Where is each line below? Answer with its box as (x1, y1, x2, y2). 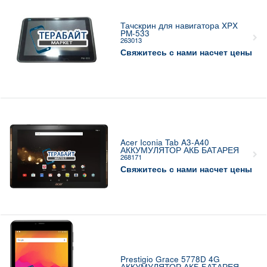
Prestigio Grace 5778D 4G (120, 253, 220, 265)
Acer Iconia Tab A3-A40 (120, 136, 209, 148)
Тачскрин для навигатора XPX (120, 20, 238, 32)
